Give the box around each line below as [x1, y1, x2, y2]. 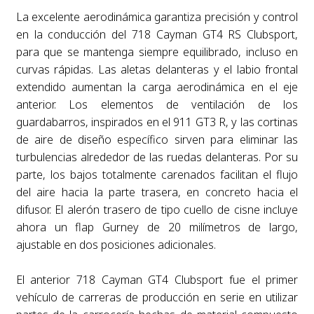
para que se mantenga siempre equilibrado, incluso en [15, 44, 299, 60]
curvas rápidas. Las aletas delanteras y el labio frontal [15, 62, 299, 77]
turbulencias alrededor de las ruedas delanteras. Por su [15, 149, 299, 165]
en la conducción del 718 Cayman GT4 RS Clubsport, [15, 27, 299, 42]
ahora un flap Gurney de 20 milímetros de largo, [15, 219, 299, 235]
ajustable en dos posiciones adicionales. [15, 237, 216, 252]
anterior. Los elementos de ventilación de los [15, 97, 299, 112]
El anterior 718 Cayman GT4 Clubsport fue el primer [15, 272, 299, 287]
